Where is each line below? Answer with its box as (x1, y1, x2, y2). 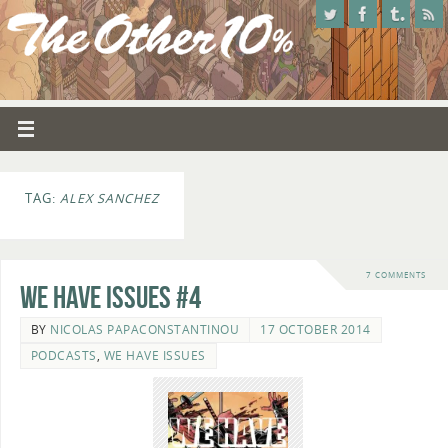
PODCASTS (30, 347, 97, 365)
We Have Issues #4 (19, 281, 201, 315)
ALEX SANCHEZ (60, 190, 159, 207)
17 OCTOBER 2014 (260, 321, 371, 339)
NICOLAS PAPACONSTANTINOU (50, 321, 240, 339)
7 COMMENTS (365, 268, 426, 280)
